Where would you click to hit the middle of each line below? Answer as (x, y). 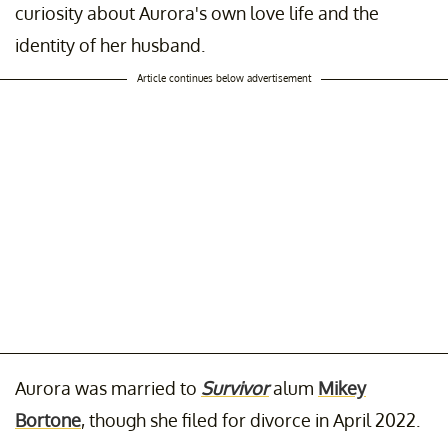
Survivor (235, 387)
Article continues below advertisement (224, 77)
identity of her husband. (110, 44)
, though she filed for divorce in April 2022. (250, 419)
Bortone (48, 419)
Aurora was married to (108, 387)
